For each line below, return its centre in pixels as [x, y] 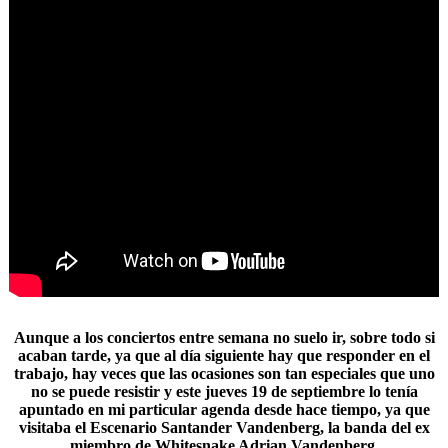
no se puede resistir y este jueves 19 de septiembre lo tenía [224, 391]
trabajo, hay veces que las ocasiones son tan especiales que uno [224, 373]
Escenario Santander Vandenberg [204, 427]
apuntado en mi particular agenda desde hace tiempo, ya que [224, 409]
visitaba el [54, 427]
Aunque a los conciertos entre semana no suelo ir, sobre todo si [224, 337]
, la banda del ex [374, 427]
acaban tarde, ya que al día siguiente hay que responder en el [224, 355]
